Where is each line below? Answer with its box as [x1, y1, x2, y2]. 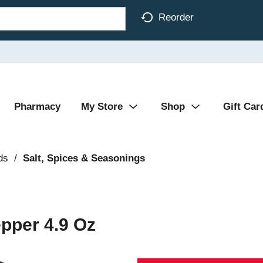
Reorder [159, 11, 194, 23]
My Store [81, 101, 123, 112]
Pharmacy [14, 101, 60, 112]
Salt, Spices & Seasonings [22, 153, 145, 164]
